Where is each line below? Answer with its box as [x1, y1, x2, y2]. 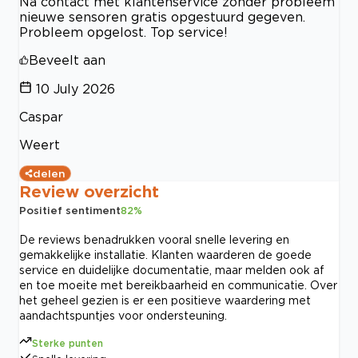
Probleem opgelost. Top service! [19, 25, 228, 40]
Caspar [19, 109, 63, 125]
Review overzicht [19, 182, 159, 201]
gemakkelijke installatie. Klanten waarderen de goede [19, 249, 312, 261]
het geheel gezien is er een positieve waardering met [19, 294, 311, 307]
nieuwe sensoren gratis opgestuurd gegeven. [19, 10, 305, 25]
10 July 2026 [36, 82, 115, 97]
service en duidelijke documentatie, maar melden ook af [19, 264, 324, 276]
